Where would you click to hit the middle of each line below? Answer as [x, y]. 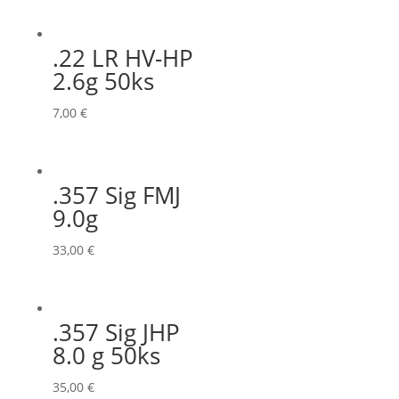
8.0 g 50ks [106, 355]
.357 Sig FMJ [116, 195]
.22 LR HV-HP [122, 58]
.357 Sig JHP [116, 332]
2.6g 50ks [103, 81]
